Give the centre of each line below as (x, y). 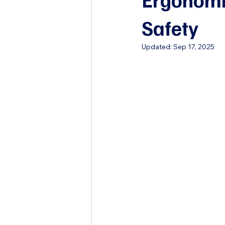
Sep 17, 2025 (194, 47)
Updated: (157, 47)
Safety (170, 28)
